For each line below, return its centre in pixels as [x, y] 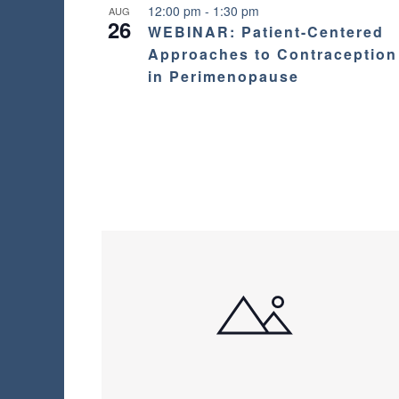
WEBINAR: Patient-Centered [266, 32]
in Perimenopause [224, 77]
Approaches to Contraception [273, 54]
